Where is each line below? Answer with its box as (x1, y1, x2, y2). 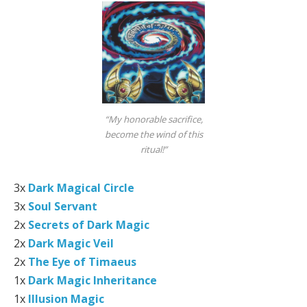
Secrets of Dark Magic (28, 217, 149, 232)
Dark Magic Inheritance (28, 272, 157, 288)
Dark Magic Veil (28, 235, 114, 251)
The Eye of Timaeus (28, 254, 136, 269)
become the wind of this (104, 127, 203, 140)
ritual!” (140, 143, 167, 156)
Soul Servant (28, 198, 97, 214)
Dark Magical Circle (28, 180, 134, 195)
